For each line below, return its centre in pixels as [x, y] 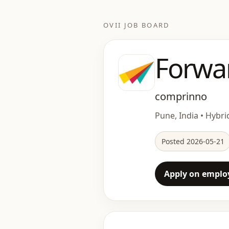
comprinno [181, 96]
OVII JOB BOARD [136, 25]
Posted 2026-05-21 [193, 141]
